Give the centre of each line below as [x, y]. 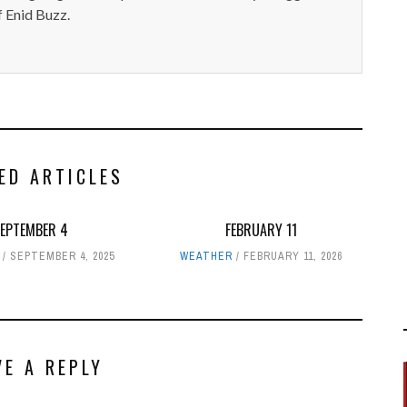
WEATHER [206, 257]
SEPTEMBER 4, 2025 [63, 257]
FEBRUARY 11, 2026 [293, 257]
